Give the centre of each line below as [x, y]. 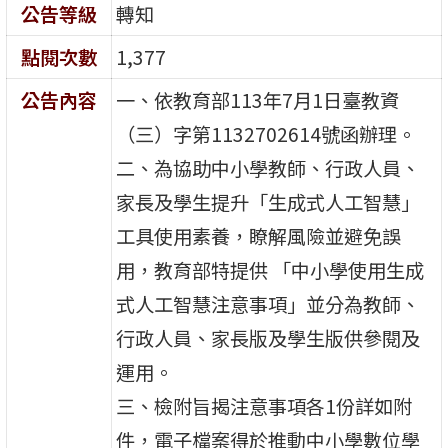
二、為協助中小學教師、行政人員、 [268, 168]
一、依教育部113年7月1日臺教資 [258, 100]
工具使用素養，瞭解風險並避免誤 [259, 236]
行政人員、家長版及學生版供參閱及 [268, 338]
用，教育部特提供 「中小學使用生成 [270, 270]
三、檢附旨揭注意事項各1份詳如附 [264, 406]
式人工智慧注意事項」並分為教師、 [268, 304]
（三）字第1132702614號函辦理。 [266, 134]
